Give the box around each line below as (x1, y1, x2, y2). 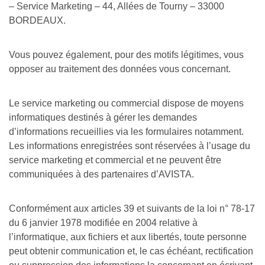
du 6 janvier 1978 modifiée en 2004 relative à (9, 218, 198, 228)
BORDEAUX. (9, 15, 66, 25)
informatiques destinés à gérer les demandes (9, 112, 197, 122)
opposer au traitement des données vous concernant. (9, 64, 231, 74)
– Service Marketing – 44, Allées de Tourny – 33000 (9, 1, 224, 11)
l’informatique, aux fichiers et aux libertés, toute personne (9, 232, 247, 242)
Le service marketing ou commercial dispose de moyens (9, 98, 244, 108)
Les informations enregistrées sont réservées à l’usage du (9, 141, 250, 151)
